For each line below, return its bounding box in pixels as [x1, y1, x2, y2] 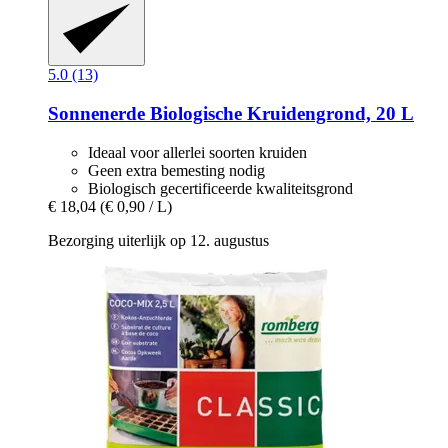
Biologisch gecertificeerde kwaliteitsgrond [88, 179, 353, 197]
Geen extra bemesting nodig [88, 161, 265, 179]
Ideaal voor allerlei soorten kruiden [88, 143, 307, 161]
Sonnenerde [48, 103, 145, 125]
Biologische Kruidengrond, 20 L [145, 103, 414, 125]
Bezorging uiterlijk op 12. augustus [48, 231, 269, 249]
